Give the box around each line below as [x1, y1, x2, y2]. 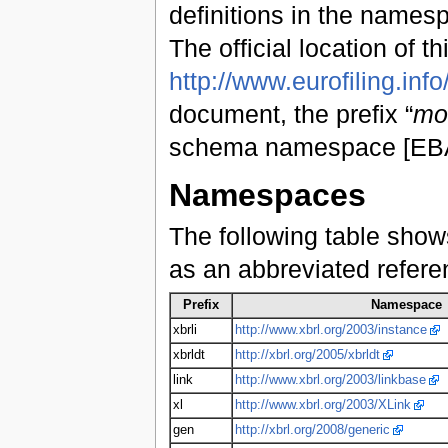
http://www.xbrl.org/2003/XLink [234, 398, 411, 413]
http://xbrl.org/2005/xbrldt [234, 348, 380, 363]
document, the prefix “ [168, 100, 413, 129]
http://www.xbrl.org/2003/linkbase [234, 373, 426, 388]
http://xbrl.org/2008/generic [234, 423, 390, 438]
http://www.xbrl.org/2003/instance [234, 323, 427, 338]
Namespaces [168, 176, 366, 213]
